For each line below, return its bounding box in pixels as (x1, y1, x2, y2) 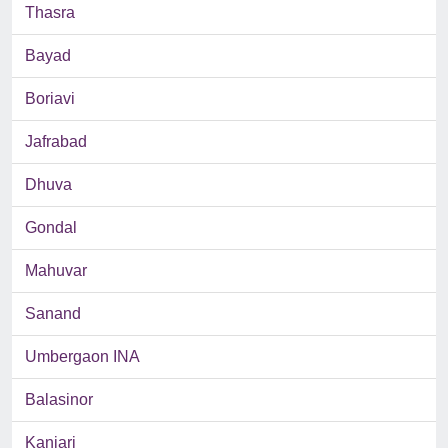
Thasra (25, 4, 75, 22)
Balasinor (25, 391, 93, 409)
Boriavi (25, 90, 75, 108)
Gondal (25, 219, 77, 237)
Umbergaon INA (25, 348, 140, 366)
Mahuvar (25, 262, 87, 280)
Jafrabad (25, 133, 87, 151)
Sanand (25, 305, 81, 323)
